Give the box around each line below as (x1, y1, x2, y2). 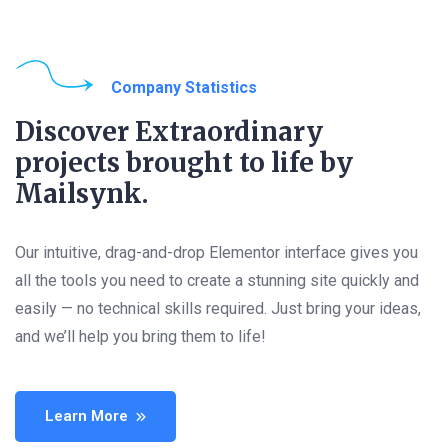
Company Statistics (111, 78, 257, 98)
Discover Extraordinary (15, 115, 323, 149)
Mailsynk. (15, 177, 148, 211)
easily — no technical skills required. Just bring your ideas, (15, 299, 421, 319)
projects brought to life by (15, 146, 353, 180)
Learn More (45, 407, 128, 426)
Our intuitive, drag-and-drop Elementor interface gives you (15, 243, 418, 263)
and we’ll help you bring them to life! (15, 327, 266, 347)
